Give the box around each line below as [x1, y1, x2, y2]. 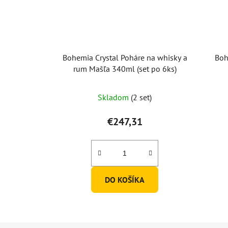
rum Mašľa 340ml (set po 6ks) [73, 63, 177, 74]
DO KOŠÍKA [105, 174, 145, 185]
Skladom [98, 92, 131, 102]
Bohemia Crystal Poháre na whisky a [62, 52, 187, 63]
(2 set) [131, 92, 152, 102]
